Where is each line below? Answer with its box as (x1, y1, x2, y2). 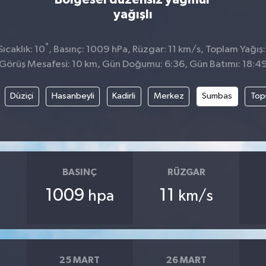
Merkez (153, 91, 184, 101)
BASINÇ (62, 167, 97, 177)
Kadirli (112, 91, 136, 101)
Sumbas (202, 91, 233, 101)
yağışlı (113, 8, 153, 21)
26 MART (166, 255, 207, 265)
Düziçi (10, 91, 34, 101)
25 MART (59, 255, 100, 265)
